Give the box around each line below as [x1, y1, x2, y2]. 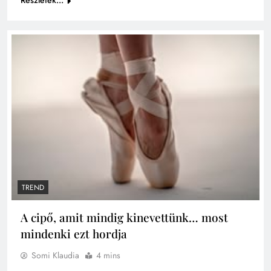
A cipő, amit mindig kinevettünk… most [21, 209, 228, 226]
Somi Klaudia [31, 249, 79, 262]
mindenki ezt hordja [21, 226, 127, 242]
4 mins [96, 249, 120, 262]
